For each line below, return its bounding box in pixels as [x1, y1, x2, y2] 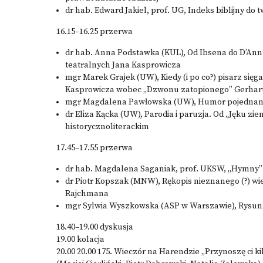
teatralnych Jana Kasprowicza [65, 60, 181, 70]
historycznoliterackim [65, 122, 149, 132]
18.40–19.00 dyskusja [56, 222, 133, 232]
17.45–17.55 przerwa [56, 143, 133, 153]
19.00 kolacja [56, 234, 104, 245]
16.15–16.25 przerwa [56, 26, 133, 37]
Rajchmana [65, 188, 109, 199]
